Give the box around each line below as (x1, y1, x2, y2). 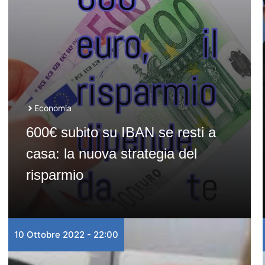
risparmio (25, 167, 83, 183)
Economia (34, 103, 72, 113)
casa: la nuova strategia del (25, 146, 197, 161)
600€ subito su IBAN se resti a (25, 124, 216, 140)
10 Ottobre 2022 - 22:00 (14, 229, 118, 240)
